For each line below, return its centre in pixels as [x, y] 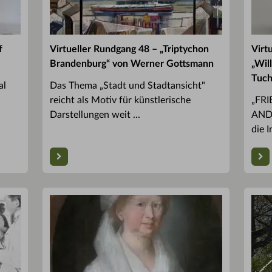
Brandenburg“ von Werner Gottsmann [132, 63]
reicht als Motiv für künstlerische [120, 100]
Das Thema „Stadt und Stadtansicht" [127, 85]
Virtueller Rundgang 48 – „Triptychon [129, 49]
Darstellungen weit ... [95, 114]
